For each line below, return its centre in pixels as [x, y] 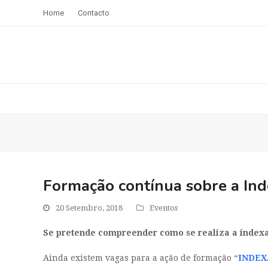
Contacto [94, 13]
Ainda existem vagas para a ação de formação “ [141, 258]
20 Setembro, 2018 [89, 208]
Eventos [164, 208]
